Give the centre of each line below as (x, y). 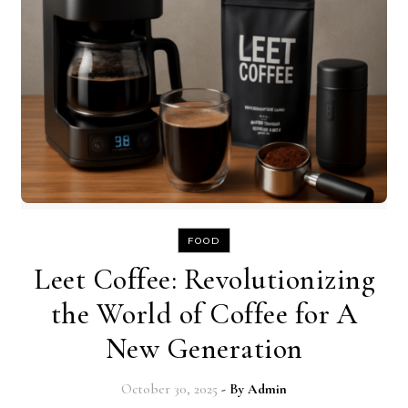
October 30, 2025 (169, 389)
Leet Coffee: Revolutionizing (204, 280)
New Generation (204, 349)
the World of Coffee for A (204, 314)
